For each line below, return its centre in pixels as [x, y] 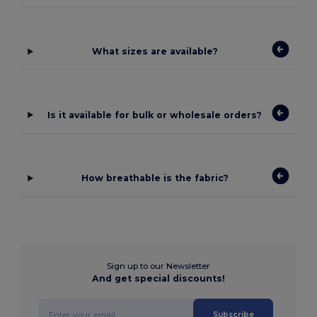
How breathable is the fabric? [155, 178]
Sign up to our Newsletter [158, 266]
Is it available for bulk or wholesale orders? [155, 115]
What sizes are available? [155, 52]
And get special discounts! [158, 279]
